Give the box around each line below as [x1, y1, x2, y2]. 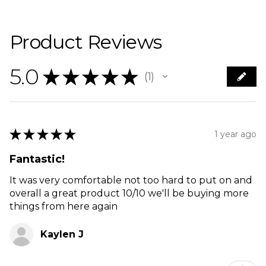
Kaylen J [40, 229, 84, 240]
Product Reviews [9, 30, 162, 54]
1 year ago [214, 128, 256, 140]
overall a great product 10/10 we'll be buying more [9, 188, 249, 199]
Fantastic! [9, 153, 65, 166]
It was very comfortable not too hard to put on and [9, 175, 252, 186]
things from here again [9, 201, 118, 213]
